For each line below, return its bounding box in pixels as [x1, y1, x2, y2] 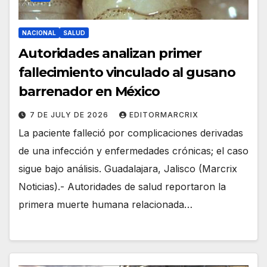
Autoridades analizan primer [18, 45, 202, 61]
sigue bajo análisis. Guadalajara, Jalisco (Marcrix [18, 162, 237, 175]
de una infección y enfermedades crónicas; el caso [18, 144, 249, 157]
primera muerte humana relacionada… [18, 198, 193, 210]
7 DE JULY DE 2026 [30, 110, 111, 119]
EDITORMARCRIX [129, 110, 198, 119]
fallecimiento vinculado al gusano [18, 64, 235, 80]
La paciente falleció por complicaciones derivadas [18, 126, 243, 139]
